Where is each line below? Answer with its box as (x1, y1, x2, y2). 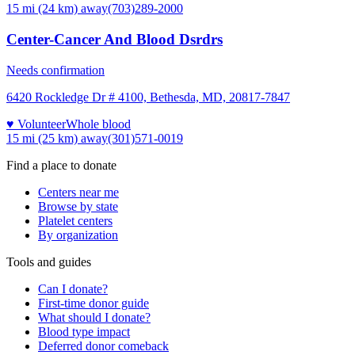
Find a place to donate (6, 158, 116, 172)
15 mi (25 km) (6, 131, 78, 145)
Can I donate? (38, 281, 108, 296)
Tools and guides (6, 254, 91, 269)
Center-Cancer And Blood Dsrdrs (6, 30, 223, 48)
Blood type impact (38, 324, 130, 338)
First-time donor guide (38, 296, 149, 310)
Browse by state (38, 199, 118, 213)
